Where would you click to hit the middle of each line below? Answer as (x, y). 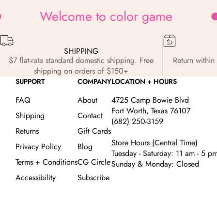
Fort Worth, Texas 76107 (151, 110)
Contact (90, 115)
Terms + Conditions (46, 162)
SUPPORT (30, 81)
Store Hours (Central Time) (155, 142)
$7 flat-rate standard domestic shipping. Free (81, 60)
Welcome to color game (106, 16)
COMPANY (94, 81)
